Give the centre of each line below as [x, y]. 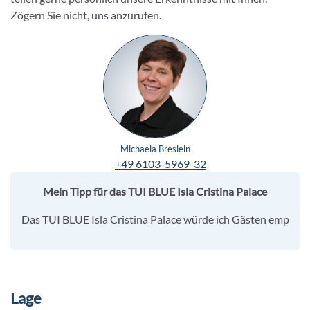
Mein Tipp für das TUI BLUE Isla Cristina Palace [155, 191]
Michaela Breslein [155, 148]
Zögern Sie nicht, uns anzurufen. [86, 15]
